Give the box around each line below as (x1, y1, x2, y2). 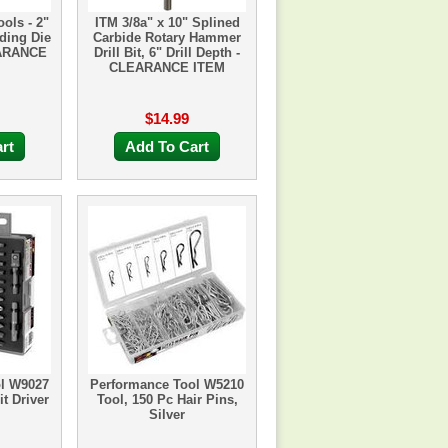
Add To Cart (125, 138, 209, 155)
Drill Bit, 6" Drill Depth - (94, 45, 240, 60)
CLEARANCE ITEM (109, 60, 225, 75)
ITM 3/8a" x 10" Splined (94, 15, 240, 30)
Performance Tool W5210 (90, 377, 244, 392)
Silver (149, 407, 185, 422)
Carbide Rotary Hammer (93, 30, 241, 45)
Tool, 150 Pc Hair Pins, (96, 392, 238, 407)
